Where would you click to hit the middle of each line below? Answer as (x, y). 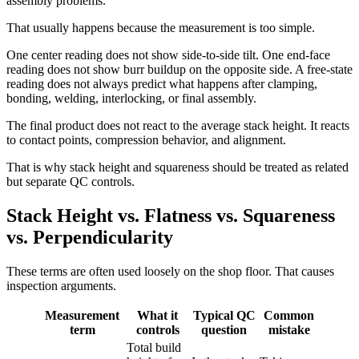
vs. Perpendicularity (90, 237)
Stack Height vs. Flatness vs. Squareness (171, 215)
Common (289, 315)
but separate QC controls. (71, 181)
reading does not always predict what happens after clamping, (162, 83)
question (224, 329)
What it (157, 315)
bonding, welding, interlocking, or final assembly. (131, 98)
